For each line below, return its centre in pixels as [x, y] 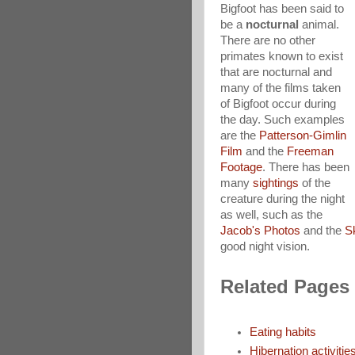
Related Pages [285, 286]
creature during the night [282, 199]
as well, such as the [271, 215]
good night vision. [265, 246]
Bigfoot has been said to [282, 9]
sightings [276, 183]
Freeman [310, 151]
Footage [241, 167]
